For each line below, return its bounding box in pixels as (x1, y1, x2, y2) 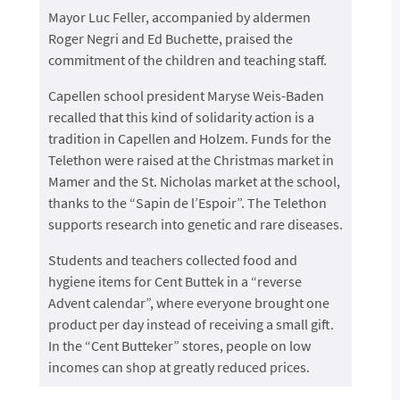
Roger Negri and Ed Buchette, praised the (47, 29, 293, 48)
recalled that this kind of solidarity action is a (47, 108, 314, 127)
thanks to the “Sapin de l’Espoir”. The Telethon (47, 194, 327, 212)
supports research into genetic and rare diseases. (47, 215, 343, 234)
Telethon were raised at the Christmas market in (47, 151, 334, 170)
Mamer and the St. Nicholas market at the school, (47, 172, 340, 191)
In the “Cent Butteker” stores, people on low (47, 337, 311, 355)
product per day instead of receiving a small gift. (47, 315, 334, 334)
